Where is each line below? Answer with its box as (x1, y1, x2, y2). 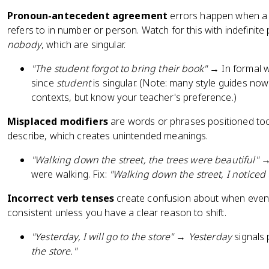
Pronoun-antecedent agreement (7, 9, 168, 22)
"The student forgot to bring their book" (31, 62, 208, 75)
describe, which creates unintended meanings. (7, 129, 208, 142)
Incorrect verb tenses (7, 192, 115, 205)
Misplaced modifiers (7, 115, 108, 128)
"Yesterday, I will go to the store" (31, 230, 174, 243)
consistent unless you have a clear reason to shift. (7, 206, 226, 219)
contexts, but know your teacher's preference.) (31, 91, 237, 104)
